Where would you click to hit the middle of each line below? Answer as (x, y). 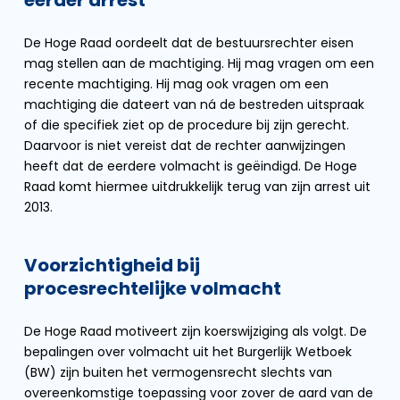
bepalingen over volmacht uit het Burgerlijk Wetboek (188, 352)
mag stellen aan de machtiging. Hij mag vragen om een (199, 63)
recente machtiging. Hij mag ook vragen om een (176, 84)
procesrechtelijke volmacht (153, 288)
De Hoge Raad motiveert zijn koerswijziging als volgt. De (196, 331)
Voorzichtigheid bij (112, 265)
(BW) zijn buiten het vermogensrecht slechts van (178, 372)
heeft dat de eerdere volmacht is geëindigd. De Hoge (191, 166)
